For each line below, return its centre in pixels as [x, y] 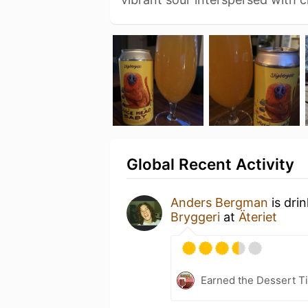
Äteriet [258, 217]
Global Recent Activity [210, 164]
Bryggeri [195, 217]
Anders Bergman [219, 202]
